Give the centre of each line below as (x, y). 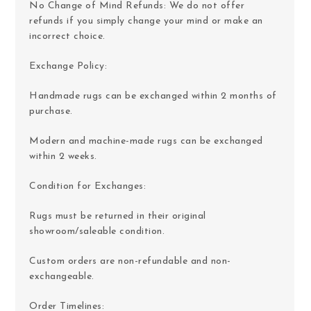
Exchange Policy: (68, 66)
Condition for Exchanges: (87, 186)
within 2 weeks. (63, 156)
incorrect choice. (67, 36)
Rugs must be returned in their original (118, 216)
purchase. (51, 111)
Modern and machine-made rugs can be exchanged (146, 141)
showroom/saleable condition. (97, 231)
